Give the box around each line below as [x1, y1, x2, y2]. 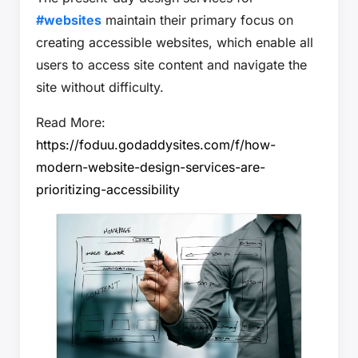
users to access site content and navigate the [36, 56, 307, 73]
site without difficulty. [36, 78, 164, 95]
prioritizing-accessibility [36, 181, 180, 197]
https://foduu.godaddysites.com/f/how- [36, 136, 276, 153]
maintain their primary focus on [101, 11, 293, 28]
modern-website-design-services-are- [36, 158, 265, 175]
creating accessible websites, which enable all [36, 34, 313, 50]
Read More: [36, 113, 105, 130]
